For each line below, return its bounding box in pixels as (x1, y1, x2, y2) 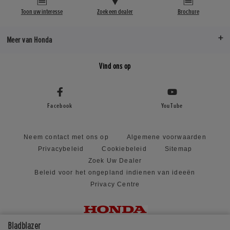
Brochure (177, 7, 199, 16)
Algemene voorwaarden (126, 133, 206, 141)
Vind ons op (99, 61, 131, 71)
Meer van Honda (6, 34, 52, 45)
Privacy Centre (90, 180, 140, 188)
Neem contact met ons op (24, 133, 109, 141)
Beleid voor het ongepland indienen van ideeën (34, 168, 196, 176)
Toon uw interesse (21, 7, 63, 16)
